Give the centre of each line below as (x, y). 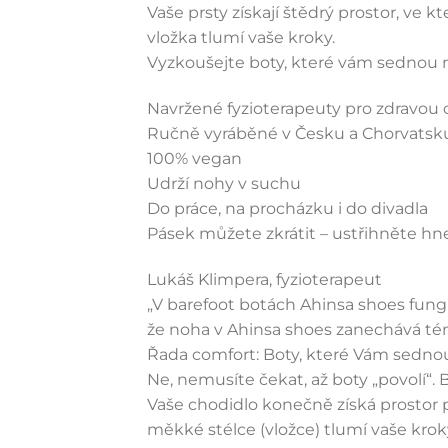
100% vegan (194, 158)
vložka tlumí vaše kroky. (241, 37)
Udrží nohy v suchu (224, 183)
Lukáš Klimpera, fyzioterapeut (264, 279)
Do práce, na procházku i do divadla (287, 208)
